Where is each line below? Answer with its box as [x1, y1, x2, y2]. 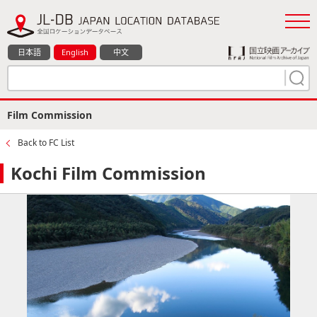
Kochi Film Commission [11, 161, 206, 185]
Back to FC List [18, 136, 74, 149]
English [62, 46, 88, 57]
